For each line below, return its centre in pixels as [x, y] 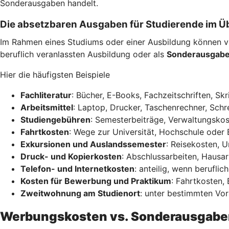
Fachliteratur [46, 95]
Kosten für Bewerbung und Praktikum [96, 181]
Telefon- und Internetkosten [77, 168]
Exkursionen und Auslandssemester [93, 144]
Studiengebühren [55, 119]
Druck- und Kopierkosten [71, 156]
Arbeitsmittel [47, 107]
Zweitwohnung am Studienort [80, 193]
